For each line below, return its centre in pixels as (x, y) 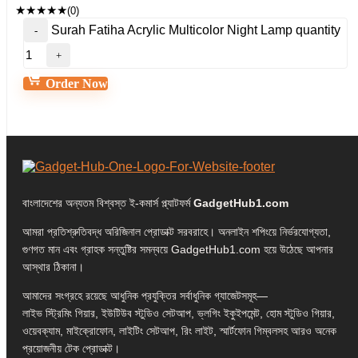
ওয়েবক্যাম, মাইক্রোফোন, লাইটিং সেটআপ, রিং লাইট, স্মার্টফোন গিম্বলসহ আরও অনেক (179, 331)
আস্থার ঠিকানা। (53, 267)
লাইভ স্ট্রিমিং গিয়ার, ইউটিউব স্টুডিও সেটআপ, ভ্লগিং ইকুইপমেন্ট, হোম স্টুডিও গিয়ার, (179, 313)
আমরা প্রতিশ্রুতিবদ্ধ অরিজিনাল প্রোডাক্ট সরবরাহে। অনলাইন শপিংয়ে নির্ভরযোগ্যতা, (177, 232)
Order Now (75, 84)
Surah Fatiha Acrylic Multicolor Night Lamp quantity (196, 30)
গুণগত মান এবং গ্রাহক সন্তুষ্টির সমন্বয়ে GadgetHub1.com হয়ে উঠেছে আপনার (178, 249)
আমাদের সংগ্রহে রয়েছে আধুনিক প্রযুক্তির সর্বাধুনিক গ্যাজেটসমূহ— (145, 296)
